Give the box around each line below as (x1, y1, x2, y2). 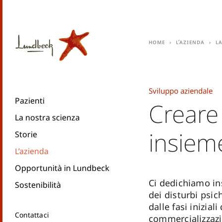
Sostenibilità (15, 179, 61, 190)
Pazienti (15, 95, 45, 106)
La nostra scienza (15, 112, 80, 123)
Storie (15, 129, 37, 140)
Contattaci (15, 210, 49, 220)
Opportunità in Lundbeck (15, 163, 110, 173)
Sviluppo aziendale (149, 86, 213, 96)
